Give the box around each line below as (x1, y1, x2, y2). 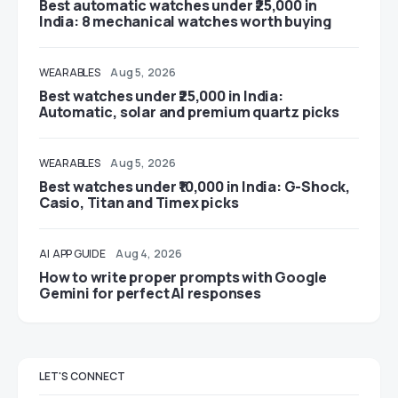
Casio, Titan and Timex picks (39, 193, 239, 212)
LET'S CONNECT (39, 369, 125, 384)
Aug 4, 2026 (115, 246, 183, 261)
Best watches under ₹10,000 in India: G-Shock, (39, 177, 350, 196)
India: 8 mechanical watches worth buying (39, 12, 331, 31)
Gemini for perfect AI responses (39, 283, 261, 303)
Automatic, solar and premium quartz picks (39, 102, 339, 122)
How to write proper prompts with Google (39, 267, 328, 287)
